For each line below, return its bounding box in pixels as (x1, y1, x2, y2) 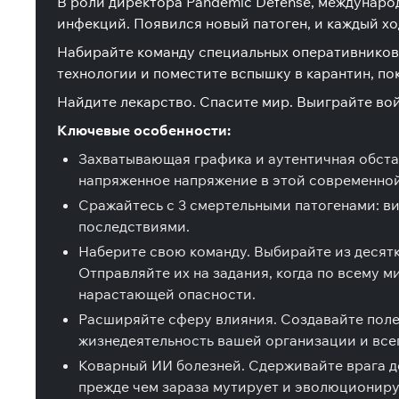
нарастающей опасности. (78, 285, 256, 303)
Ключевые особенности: (57, 121, 231, 139)
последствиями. (78, 217, 190, 235)
